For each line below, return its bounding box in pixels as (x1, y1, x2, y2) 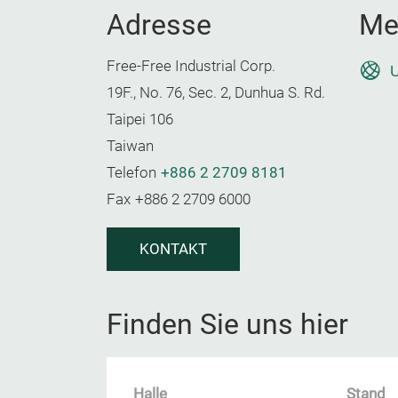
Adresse (107, 8, 211, 42)
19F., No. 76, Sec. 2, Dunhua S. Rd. (107, 84, 325, 101)
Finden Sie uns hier (107, 307, 348, 341)
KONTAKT (139, 241, 207, 258)
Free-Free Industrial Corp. (107, 58, 275, 75)
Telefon (107, 164, 156, 181)
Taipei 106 (107, 111, 173, 128)
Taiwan (107, 138, 154, 155)
